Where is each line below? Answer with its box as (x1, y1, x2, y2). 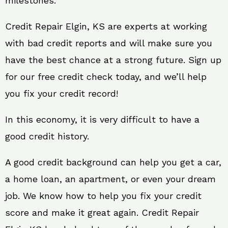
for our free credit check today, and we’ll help (5, 71, 207, 82)
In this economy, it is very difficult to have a (5, 114, 199, 125)
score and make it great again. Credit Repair (5, 207, 199, 218)
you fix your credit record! (5, 88, 118, 99)
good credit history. (5, 131, 89, 141)
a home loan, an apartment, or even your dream (5, 174, 216, 184)
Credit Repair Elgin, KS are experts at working (5, 21, 207, 32)
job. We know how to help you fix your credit (5, 190, 202, 201)
